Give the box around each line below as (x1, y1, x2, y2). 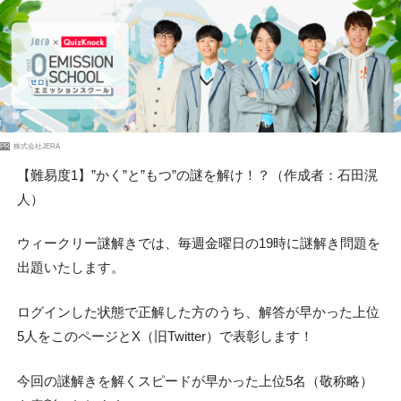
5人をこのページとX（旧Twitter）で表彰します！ (16, 328, 313, 345)
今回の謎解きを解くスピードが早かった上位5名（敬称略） (16, 373, 373, 389)
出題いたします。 (16, 260, 124, 276)
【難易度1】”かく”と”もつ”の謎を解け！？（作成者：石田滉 (16, 166, 378, 183)
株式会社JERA (13, 141, 60, 150)
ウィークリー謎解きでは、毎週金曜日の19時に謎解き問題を (16, 235, 380, 252)
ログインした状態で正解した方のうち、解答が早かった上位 (16, 304, 380, 320)
